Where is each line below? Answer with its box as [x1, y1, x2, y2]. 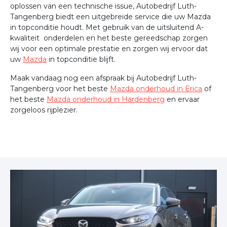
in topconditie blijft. [47, 55, 116, 64]
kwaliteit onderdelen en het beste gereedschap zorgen [10, 33, 208, 43]
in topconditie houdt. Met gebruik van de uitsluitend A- [10, 23, 204, 32]
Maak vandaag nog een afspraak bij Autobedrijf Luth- [10, 73, 197, 83]
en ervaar [165, 95, 200, 104]
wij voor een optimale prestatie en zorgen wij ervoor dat [10, 44, 208, 53]
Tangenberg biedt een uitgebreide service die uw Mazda [10, 12, 211, 21]
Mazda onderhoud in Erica [110, 84, 202, 93]
